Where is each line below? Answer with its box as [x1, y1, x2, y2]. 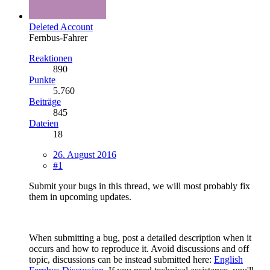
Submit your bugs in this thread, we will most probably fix [29, 180, 250, 191]
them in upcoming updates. [29, 191, 131, 202]
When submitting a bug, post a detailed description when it [29, 232, 251, 243]
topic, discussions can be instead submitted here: [29, 254, 214, 265]
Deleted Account [29, 21, 93, 32]
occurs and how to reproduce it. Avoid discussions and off [29, 243, 249, 254]
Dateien [29, 118, 58, 128]
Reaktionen [29, 52, 72, 63]
